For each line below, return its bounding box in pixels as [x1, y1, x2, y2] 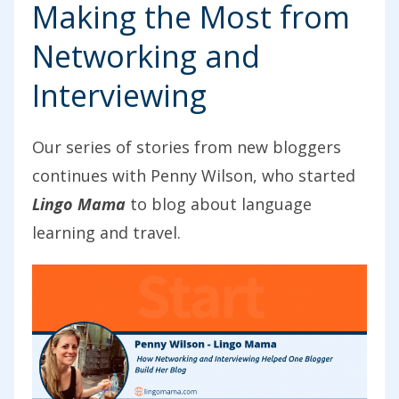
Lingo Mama [32, 193, 126, 216]
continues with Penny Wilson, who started [32, 165, 355, 187]
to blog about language [126, 193, 312, 216]
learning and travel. [32, 222, 181, 244]
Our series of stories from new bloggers [32, 136, 341, 159]
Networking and [32, 36, 260, 77]
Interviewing [32, 75, 207, 117]
